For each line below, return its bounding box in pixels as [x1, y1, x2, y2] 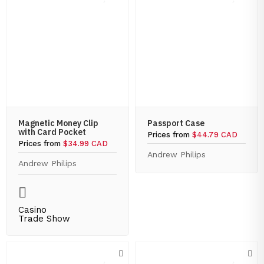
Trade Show [18, 213, 70, 224]
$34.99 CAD [63, 139, 108, 148]
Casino [18, 204, 47, 215]
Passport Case [147, 118, 204, 128]
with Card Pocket [18, 127, 86, 137]
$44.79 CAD [192, 130, 237, 139]
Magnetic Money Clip [18, 118, 98, 128]
